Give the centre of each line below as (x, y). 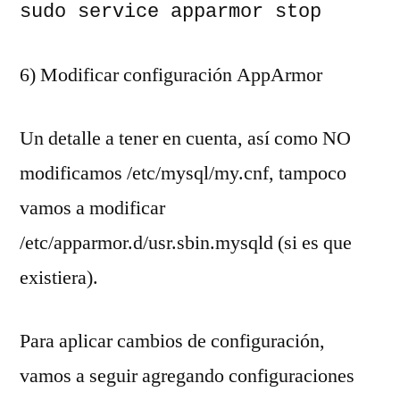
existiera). (59, 277)
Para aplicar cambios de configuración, (172, 341)
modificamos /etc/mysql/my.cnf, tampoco (183, 173)
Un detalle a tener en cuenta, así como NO (185, 138)
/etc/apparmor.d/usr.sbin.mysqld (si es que (186, 242)
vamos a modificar (92, 208)
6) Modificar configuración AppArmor (171, 75)
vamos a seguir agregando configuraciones (187, 375)
